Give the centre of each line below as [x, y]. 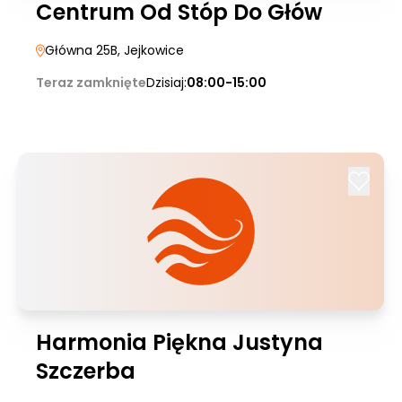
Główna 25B [81, 50]
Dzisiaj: [166, 83]
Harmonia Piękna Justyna [179, 342]
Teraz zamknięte [91, 83]
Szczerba [86, 371]
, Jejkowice [151, 50]
